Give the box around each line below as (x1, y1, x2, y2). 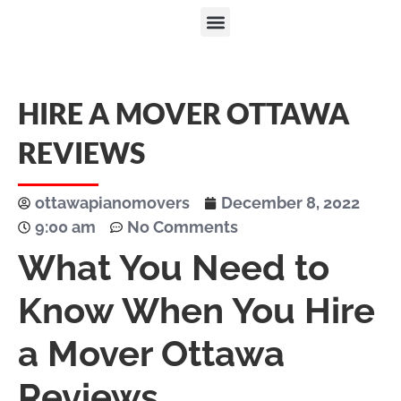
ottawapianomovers (35, 193, 190, 212)
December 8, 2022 (221, 193, 360, 212)
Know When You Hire (18, 289, 375, 331)
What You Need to (18, 246, 329, 288)
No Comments (127, 218, 238, 236)
